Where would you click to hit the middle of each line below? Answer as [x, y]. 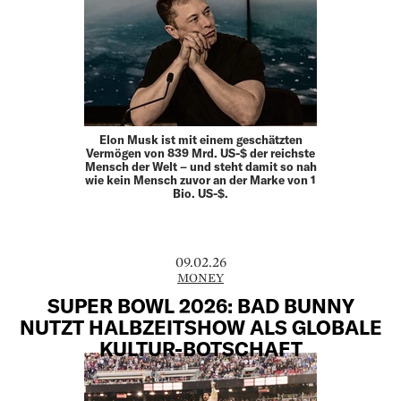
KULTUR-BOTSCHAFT [200, 348]
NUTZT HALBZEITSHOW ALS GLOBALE [200, 326]
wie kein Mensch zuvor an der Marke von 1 [200, 180]
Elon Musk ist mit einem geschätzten [200, 140]
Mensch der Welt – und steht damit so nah [200, 167]
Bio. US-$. [200, 194]
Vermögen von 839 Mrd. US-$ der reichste [200, 154]
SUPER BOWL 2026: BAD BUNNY [200, 305]
